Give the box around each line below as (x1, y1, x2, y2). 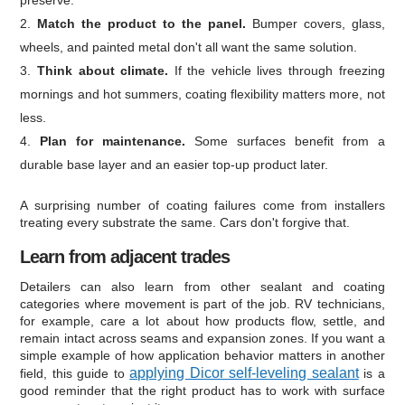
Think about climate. (36, 62, 169, 78)
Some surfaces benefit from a (185, 133, 385, 148)
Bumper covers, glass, (245, 15, 385, 31)
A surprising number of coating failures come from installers (20, 197, 385, 212)
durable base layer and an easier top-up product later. (20, 156, 329, 172)
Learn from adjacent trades (20, 246, 231, 267)
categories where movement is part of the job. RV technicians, (20, 296, 385, 311)
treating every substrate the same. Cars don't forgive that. (20, 214, 351, 230)
